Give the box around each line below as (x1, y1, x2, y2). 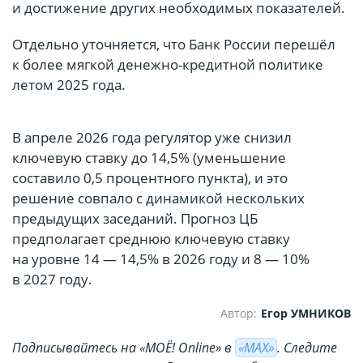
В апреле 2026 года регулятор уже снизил (12, 128, 292, 147)
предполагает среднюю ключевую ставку (12, 229, 290, 249)
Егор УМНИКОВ (261, 305, 351, 322)
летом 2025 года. (12, 75, 126, 95)
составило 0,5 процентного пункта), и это (12, 169, 288, 188)
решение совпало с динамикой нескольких (12, 189, 305, 208)
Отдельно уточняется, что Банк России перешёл (12, 35, 335, 54)
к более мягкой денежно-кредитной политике (12, 55, 323, 75)
